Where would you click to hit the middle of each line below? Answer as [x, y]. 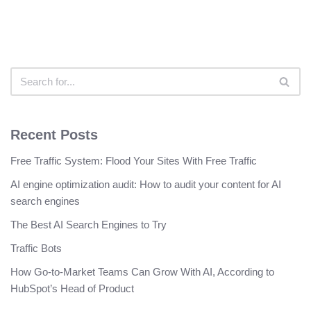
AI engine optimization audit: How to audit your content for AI [146, 185]
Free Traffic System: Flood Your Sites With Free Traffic [134, 161]
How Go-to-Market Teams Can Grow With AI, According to [142, 272]
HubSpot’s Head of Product [72, 289]
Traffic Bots [36, 249]
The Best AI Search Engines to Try [89, 225]
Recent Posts [54, 135]
